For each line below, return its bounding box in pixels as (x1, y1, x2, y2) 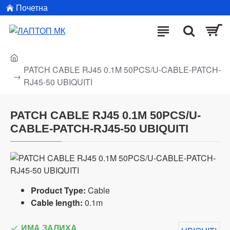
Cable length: (31, 197, 83, 208)
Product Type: (31, 184, 86, 196)
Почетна (16, 2, 48, 13)
